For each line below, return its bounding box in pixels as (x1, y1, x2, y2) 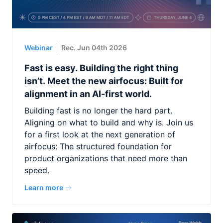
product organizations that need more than (24, 153, 187, 163)
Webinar (24, 43, 53, 52)
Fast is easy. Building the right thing (24, 63, 178, 73)
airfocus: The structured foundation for (24, 141, 172, 151)
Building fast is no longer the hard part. (24, 106, 172, 115)
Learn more (24, 183, 63, 192)
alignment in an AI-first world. (24, 89, 152, 99)
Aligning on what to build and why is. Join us (24, 117, 193, 127)
